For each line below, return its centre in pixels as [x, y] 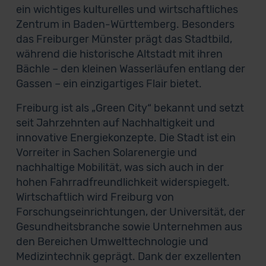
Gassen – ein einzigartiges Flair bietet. [109, 84]
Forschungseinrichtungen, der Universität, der [130, 212]
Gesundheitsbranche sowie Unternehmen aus [129, 227]
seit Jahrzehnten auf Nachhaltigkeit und [115, 123]
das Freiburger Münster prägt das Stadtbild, [124, 39]
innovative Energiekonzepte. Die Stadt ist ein [126, 138]
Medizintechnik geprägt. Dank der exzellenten [128, 256]
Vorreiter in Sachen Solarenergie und [106, 153]
